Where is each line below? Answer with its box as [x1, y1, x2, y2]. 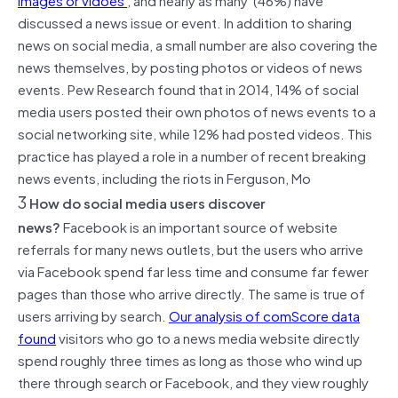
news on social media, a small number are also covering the [18, 33, 378, 55]
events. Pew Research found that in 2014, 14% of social [18, 77, 359, 99]
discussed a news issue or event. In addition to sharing [18, 11, 352, 33]
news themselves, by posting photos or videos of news [18, 55, 362, 77]
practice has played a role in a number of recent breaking [18, 144, 366, 166]
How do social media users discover [27, 191, 266, 213]
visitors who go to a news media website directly [56, 326, 360, 348]
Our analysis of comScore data [169, 304, 360, 326]
